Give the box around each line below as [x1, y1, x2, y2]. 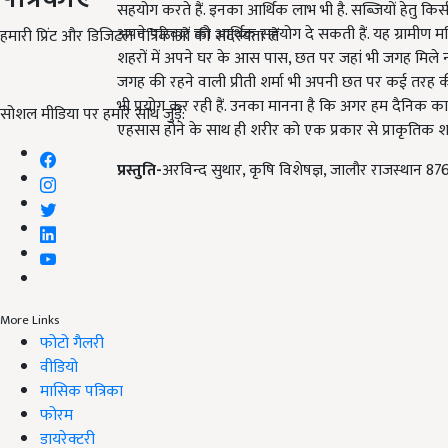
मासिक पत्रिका [40, 377, 123, 405]
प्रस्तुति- [117, 157, 162, 184]
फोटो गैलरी [40, 329, 104, 357]
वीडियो [40, 353, 78, 381]
